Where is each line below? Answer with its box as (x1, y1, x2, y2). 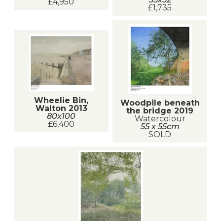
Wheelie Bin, (34, 95, 88, 105)
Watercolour (134, 113, 185, 123)
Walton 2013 (35, 103, 87, 113)
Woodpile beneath (120, 98, 200, 108)
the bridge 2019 (126, 106, 193, 115)
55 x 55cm (140, 121, 180, 131)
